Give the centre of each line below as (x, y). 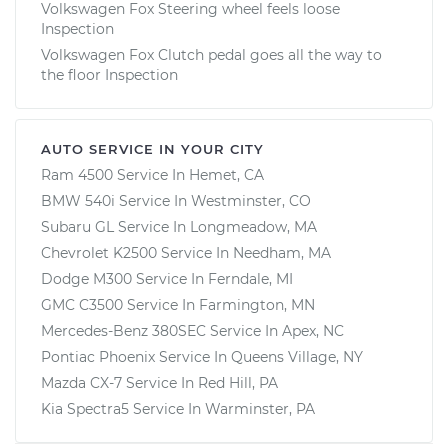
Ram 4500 (77, 174)
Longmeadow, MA (253, 226)
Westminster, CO (251, 200)
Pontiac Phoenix (98, 356)
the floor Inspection (109, 74)
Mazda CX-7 (81, 382)
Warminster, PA (260, 408)
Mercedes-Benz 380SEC (123, 330)
